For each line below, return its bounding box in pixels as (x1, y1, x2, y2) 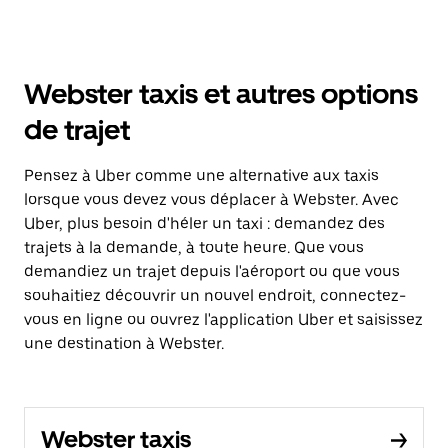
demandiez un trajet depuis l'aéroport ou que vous (24, 262, 400, 281)
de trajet (24, 113, 130, 147)
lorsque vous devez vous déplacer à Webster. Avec (24, 190, 399, 209)
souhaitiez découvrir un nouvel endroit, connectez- (24, 286, 406, 305)
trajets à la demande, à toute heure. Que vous (24, 238, 364, 257)
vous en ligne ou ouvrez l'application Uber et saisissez (24, 310, 423, 329)
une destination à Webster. (24, 334, 224, 353)
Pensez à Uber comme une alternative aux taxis (24, 166, 379, 185)
